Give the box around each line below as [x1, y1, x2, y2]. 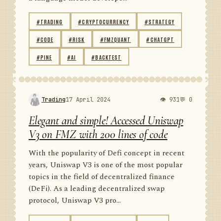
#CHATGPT [146, 35, 175, 43]
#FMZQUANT [100, 35, 131, 43]
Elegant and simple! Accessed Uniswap [29, 113, 184, 128]
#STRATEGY [144, 17, 175, 25]
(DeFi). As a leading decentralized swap [29, 183, 165, 194]
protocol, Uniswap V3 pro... [29, 195, 121, 206]
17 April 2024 [66, 95, 110, 104]
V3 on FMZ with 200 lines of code [29, 127, 168, 142]
